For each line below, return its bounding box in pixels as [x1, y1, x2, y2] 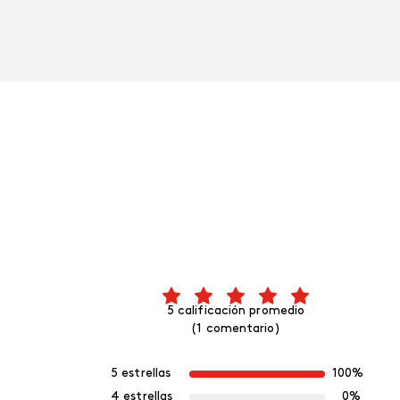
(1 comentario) [191, 322, 280, 337]
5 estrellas [111, 367, 171, 381]
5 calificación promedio [166, 304, 305, 319]
